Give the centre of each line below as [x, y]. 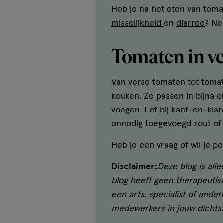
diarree [190, 23]
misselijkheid [138, 23]
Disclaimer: [134, 167]
